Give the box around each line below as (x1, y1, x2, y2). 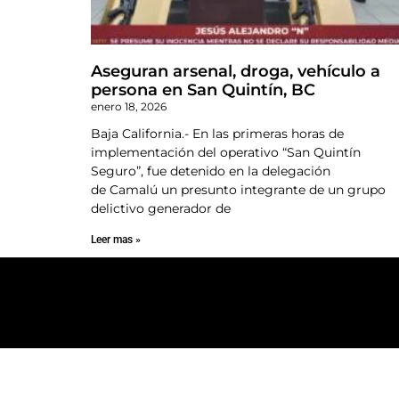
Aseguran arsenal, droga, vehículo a (91, 61, 380, 81)
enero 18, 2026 (91, 99, 167, 113)
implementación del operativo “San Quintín (91, 143, 361, 160)
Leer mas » (91, 232, 141, 246)
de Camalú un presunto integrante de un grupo (91, 181, 386, 198)
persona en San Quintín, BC (91, 79, 315, 100)
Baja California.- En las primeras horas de (91, 125, 344, 142)
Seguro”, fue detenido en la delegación (91, 162, 330, 179)
